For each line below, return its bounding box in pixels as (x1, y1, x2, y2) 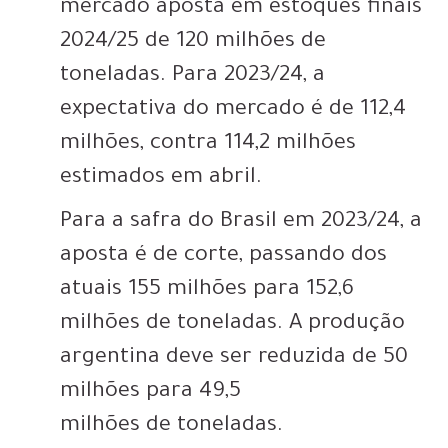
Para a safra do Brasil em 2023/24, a (60, 211, 422, 236)
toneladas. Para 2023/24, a (60, 65, 325, 90)
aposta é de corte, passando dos (60, 245, 387, 270)
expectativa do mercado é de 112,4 (60, 99, 406, 124)
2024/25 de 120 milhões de (60, 31, 326, 56)
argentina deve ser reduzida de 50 (60, 347, 408, 372)
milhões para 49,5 (60, 381, 241, 406)
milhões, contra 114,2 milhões (60, 133, 356, 158)
